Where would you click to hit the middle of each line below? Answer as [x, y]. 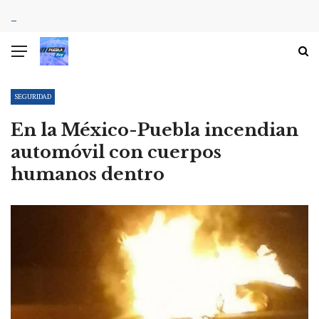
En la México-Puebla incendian [155, 130]
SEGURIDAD [33, 96]
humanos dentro [88, 174]
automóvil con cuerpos [116, 152]
